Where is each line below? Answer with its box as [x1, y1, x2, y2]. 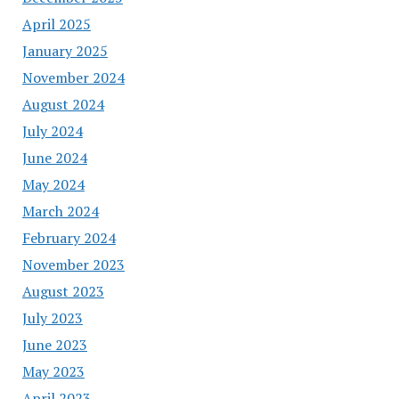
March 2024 [21, 200, 99, 221]
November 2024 [21, 67, 125, 87]
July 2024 [21, 120, 83, 141]
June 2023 [21, 334, 87, 354]
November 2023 [21, 254, 125, 274]
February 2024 [21, 227, 116, 248]
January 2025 [21, 40, 108, 61]
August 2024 [21, 94, 104, 114]
